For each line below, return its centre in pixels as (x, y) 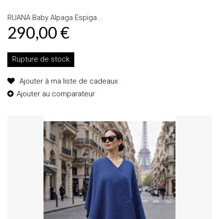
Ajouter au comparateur (56, 94)
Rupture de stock (41, 59)
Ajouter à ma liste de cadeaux (68, 81)
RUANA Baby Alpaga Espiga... (55, 17)
